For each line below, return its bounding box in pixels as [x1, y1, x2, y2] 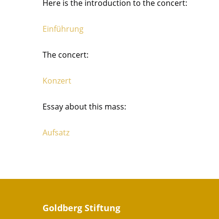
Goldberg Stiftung [43, 202, 120, 214]
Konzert [43, 75, 71, 86]
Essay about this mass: [43, 101, 126, 112]
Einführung [43, 23, 84, 34]
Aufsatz [43, 127, 69, 138]
